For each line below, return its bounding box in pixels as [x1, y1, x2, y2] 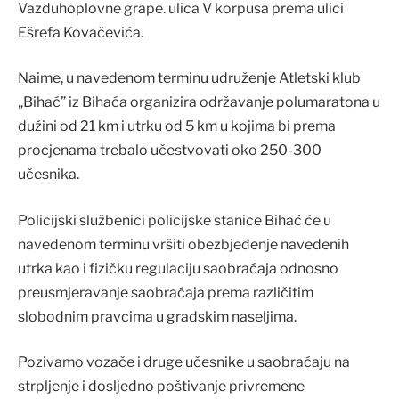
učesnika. [18, 166, 79, 183]
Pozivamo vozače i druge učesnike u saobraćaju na [18, 354, 350, 371]
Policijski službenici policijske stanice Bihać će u [18, 211, 331, 229]
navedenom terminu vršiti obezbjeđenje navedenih [18, 235, 349, 253]
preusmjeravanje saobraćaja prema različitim [18, 283, 313, 301]
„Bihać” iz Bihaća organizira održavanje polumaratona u [18, 94, 380, 111]
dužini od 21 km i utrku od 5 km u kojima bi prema [18, 118, 336, 135]
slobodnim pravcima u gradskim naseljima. [18, 307, 297, 325]
